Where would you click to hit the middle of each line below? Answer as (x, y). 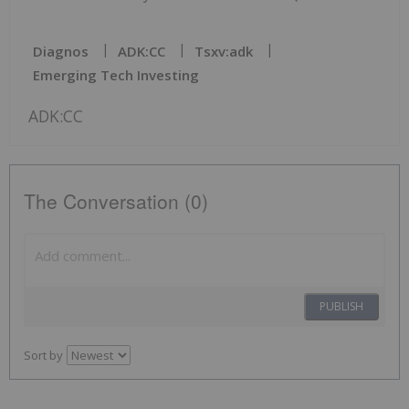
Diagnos (61, 52)
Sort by (43, 356)
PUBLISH (341, 307)
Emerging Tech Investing (116, 75)
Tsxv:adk (224, 52)
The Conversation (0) (116, 201)
